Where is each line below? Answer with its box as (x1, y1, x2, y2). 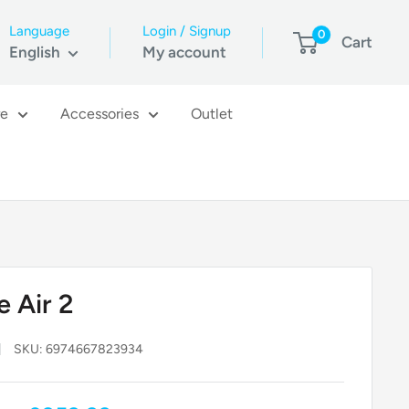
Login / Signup (142, 23, 231, 39)
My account (142, 43, 226, 61)
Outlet (191, 105, 233, 122)
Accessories (60, 105, 139, 122)
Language (9, 23, 69, 39)
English (9, 43, 60, 61)
